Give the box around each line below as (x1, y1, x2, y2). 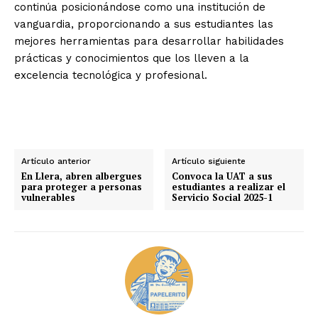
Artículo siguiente (172, 155, 246, 166)
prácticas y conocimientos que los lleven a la (14, 51, 249, 65)
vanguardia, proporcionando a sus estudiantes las (14, 17, 273, 31)
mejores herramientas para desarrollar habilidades (14, 34, 284, 48)
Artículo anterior (21, 155, 91, 166)
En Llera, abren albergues (21, 169, 142, 182)
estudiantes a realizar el (172, 180, 286, 193)
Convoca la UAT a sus (172, 169, 273, 182)
